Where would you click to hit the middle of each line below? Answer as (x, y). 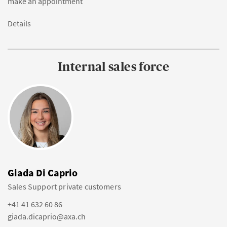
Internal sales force (113, 67)
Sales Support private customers (64, 186)
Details (19, 23)
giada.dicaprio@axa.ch (47, 216)
